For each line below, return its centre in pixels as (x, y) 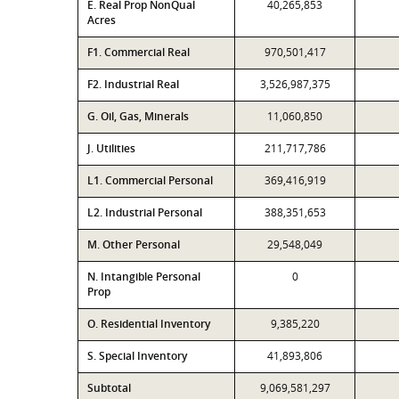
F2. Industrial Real (133, 84)
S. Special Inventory (137, 356)
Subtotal (109, 388)
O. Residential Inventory (149, 324)
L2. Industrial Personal (145, 212)
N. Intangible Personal (144, 277)
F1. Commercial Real (138, 52)
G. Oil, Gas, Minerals (138, 116)
